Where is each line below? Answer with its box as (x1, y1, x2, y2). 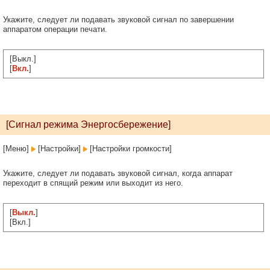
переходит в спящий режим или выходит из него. (3, 178, 183, 187)
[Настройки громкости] (87, 144, 172, 153)
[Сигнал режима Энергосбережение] (6, 119, 171, 130)
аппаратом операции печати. (3, 25, 107, 34)
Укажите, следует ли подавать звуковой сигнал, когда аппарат (3, 169, 233, 178)
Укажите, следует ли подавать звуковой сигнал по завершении (3, 15, 234, 24)
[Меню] (3, 144, 31, 153)
